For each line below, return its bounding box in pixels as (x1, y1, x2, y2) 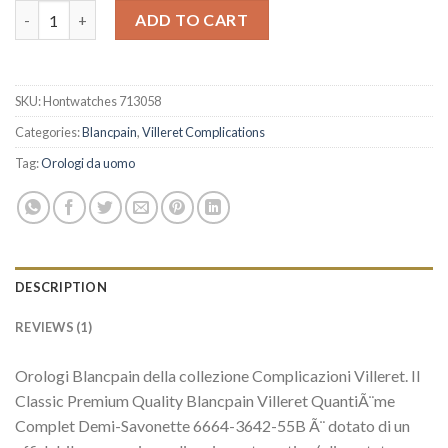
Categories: (15, 124, 82, 141)
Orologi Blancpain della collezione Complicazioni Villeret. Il (15, 365, 420, 385)
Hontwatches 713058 (43, 93, 161, 110)
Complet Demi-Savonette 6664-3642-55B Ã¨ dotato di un (15, 415, 410, 435)
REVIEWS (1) (15, 318, 92, 335)
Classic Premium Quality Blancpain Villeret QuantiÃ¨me (15, 390, 395, 410)
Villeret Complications (142, 124, 265, 141)
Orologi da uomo (41, 155, 135, 172)
